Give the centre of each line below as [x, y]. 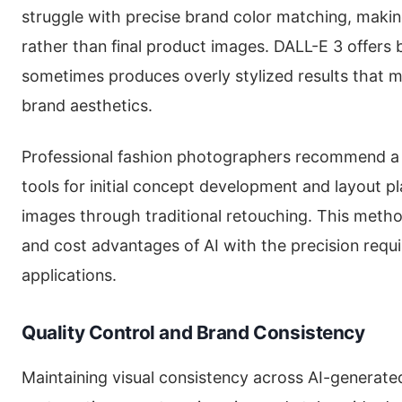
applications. [69, 275]
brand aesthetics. [87, 106]
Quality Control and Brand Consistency [193, 333]
